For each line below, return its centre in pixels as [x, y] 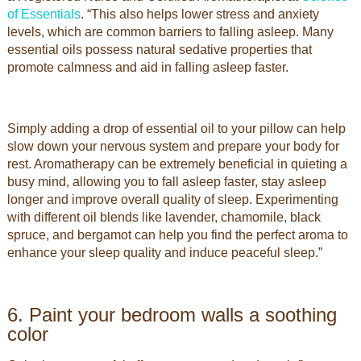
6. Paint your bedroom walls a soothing [172, 315]
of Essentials [44, 14]
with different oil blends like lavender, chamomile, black [164, 217]
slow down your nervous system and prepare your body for [173, 146]
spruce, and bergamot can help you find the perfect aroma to [177, 235]
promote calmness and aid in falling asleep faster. [149, 67]
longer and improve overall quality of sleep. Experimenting [172, 199]
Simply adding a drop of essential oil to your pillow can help [176, 129]
